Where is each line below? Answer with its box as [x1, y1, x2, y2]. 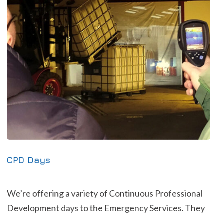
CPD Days [7, 155, 50, 165]
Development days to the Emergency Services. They [7, 202, 205, 214]
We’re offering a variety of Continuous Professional [7, 188, 202, 199]
